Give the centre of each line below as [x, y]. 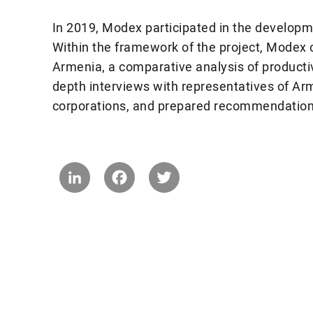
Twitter [196, 169]
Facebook [159, 169]
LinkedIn [111, 169]
